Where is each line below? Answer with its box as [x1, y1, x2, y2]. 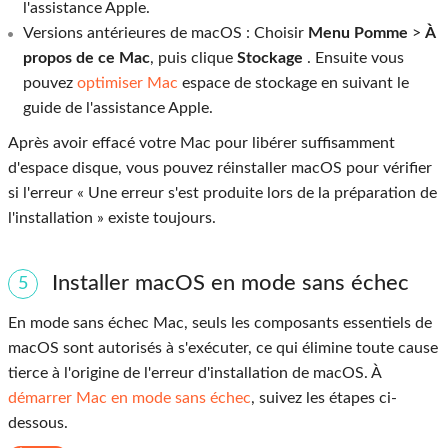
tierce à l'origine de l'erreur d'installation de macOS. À [8, 364, 381, 381]
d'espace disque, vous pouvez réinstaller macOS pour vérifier [8, 159, 432, 176]
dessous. [8, 414, 68, 431]
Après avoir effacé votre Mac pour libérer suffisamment [8, 134, 395, 151]
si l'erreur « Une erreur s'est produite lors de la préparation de [8, 184, 437, 201]
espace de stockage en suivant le [178, 74, 409, 91]
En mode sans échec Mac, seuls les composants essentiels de [8, 314, 432, 331]
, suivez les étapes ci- [251, 389, 397, 406]
